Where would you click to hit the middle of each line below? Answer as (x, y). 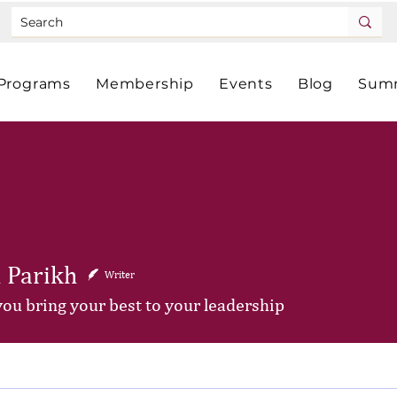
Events (245, 84)
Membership (144, 84)
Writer (120, 275)
